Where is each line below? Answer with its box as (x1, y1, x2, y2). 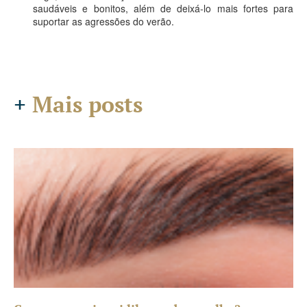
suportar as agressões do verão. (33, 14, 174, 28)
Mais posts (26, 90, 143, 119)
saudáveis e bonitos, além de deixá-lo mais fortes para (33, 1, 293, 15)
